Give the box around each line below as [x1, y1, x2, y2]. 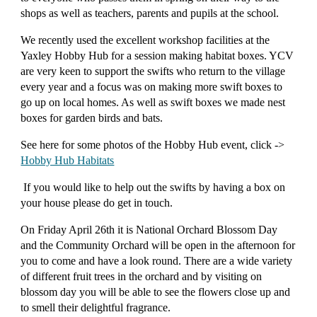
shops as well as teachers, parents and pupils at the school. [21, 7, 279, 20]
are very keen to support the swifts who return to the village [21, 65, 286, 78]
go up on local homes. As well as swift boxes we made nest [21, 96, 286, 109]
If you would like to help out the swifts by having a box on [21, 181, 286, 194]
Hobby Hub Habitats [21, 154, 115, 167]
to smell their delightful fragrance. [21, 301, 171, 314]
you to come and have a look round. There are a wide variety [21, 255, 293, 267]
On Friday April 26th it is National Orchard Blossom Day [21, 224, 278, 236]
